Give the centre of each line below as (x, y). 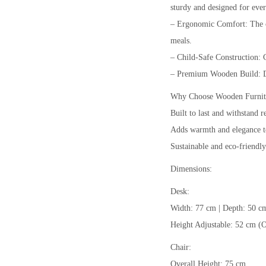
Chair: (181, 247)
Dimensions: (191, 169)
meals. (181, 40)
